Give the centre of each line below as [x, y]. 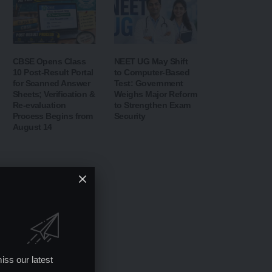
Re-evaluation [39, 105]
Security [130, 116]
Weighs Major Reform [155, 94]
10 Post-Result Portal [53, 73]
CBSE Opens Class [49, 62]
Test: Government [148, 83]
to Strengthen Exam [152, 105]
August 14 [32, 127]
